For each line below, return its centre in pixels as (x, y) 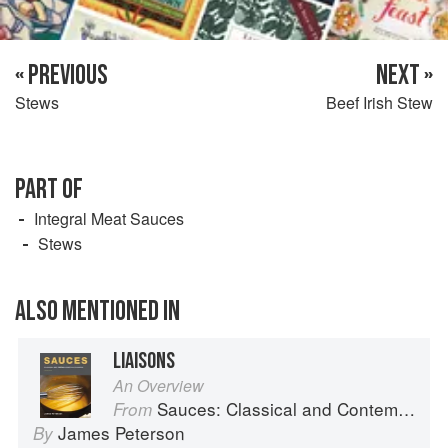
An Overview (158, 385)
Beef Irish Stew (379, 102)
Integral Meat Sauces (109, 218)
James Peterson (121, 432)
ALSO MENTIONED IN (97, 311)
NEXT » (404, 75)
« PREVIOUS (61, 75)
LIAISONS (144, 360)
